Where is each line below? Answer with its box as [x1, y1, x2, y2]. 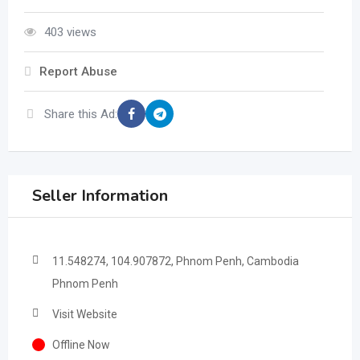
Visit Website [52, 308, 117, 321]
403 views [44, 25, 96, 39]
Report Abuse [39, 64, 117, 79]
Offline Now [52, 338, 110, 351]
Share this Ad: [44, 106, 117, 121]
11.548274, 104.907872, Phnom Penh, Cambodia [52, 255, 299, 268]
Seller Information [32, 185, 168, 207]
